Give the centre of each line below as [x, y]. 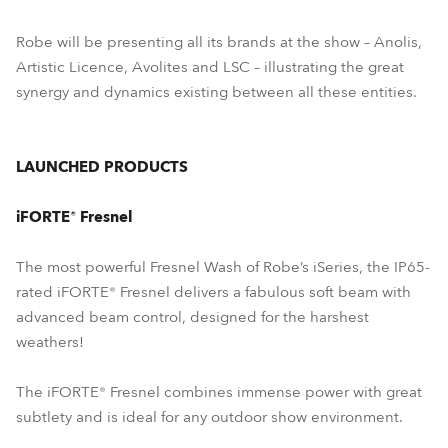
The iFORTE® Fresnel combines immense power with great [219, 392]
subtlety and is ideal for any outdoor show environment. [209, 417]
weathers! [50, 342]
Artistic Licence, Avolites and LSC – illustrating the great [210, 67]
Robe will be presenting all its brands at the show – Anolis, [219, 42]
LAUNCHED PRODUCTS [102, 167]
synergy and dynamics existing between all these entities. [216, 92]
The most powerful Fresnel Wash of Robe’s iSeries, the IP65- [223, 267]
